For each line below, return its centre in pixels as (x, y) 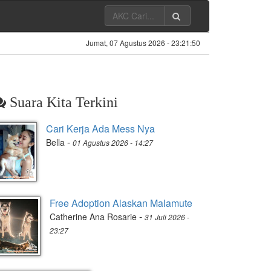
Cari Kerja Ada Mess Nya (100, 129)
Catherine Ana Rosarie (93, 217)
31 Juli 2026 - (167, 217)
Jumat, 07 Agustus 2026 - (129, 43)
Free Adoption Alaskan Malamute (121, 203)
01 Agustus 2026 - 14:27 (113, 142)
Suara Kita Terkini (62, 102)
